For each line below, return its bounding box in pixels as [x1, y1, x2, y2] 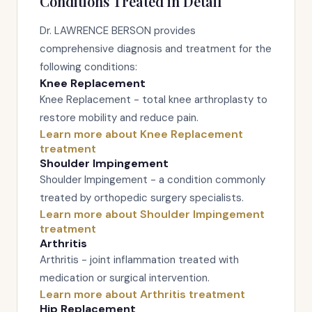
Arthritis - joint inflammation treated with [40, 253, 239, 267]
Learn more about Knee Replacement [40, 127, 243, 141]
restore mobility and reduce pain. [40, 111, 198, 125]
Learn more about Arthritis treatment [40, 287, 245, 302]
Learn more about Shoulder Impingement [40, 207, 265, 221]
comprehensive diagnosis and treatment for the [40, 42, 272, 56]
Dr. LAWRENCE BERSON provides [40, 24, 196, 38]
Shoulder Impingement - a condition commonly [40, 173, 265, 187]
